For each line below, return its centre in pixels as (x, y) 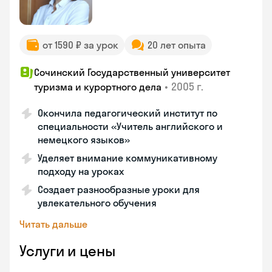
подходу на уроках (81, 171)
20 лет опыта (177, 45)
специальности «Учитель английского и (130, 126)
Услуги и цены (67, 251)
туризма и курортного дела (98, 87)
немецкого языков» (84, 140)
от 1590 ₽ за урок (80, 45)
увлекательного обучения (97, 203)
